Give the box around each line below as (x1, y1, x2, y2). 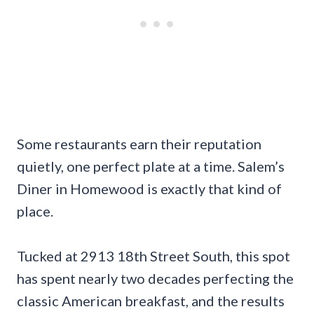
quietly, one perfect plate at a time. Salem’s (17, 158, 285, 175)
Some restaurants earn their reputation (17, 135, 261, 153)
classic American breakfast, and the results (17, 292, 285, 310)
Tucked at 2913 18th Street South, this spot (17, 247, 290, 265)
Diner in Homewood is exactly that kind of (17, 180, 282, 198)
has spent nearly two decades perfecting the (17, 270, 294, 287)
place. (17, 203, 53, 220)
